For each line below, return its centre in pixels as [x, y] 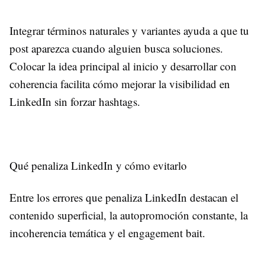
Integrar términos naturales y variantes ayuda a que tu [129, 30]
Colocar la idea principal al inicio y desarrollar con [123, 66]
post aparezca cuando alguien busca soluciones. [116, 48]
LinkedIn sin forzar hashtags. [75, 101]
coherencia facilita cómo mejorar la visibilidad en [120, 83]
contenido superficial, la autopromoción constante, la [129, 215]
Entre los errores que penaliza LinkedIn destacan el [124, 197]
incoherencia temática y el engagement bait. [109, 232]
